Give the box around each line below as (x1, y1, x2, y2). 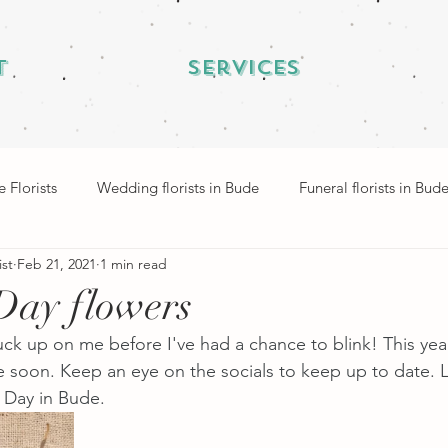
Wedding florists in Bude (97, 178, 259, 198)
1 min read (100, 255, 167, 274)
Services (186, 54, 300, 81)
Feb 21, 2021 (17, 255, 96, 274)
